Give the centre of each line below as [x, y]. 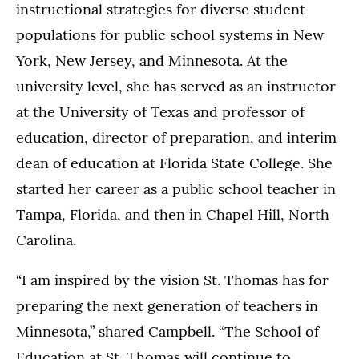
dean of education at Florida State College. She [174, 163]
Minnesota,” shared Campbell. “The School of [167, 332]
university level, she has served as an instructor [176, 87]
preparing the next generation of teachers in [167, 306]
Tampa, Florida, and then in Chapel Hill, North [173, 215]
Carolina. [46, 240]
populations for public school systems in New [170, 35]
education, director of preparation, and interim [176, 138]
